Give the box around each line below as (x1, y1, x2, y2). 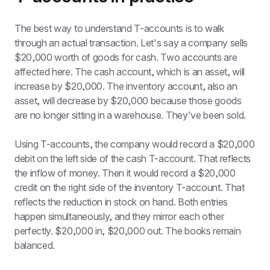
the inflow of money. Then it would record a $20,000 (14, 167, 236, 179)
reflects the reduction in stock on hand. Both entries (14, 196, 228, 208)
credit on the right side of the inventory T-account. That (14, 181, 245, 193)
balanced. (14, 239, 55, 251)
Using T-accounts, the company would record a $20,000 (14, 138, 255, 150)
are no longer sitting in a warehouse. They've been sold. (14, 109, 246, 121)
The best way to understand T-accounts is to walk (14, 22, 224, 34)
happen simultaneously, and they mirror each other (14, 210, 224, 222)
